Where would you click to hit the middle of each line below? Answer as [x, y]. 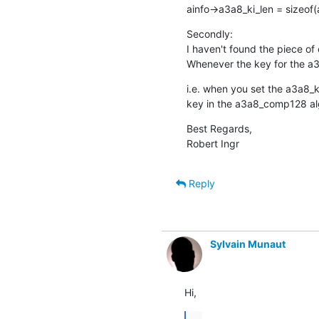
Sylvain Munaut [247, 244]
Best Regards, [219, 128]
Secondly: [209, 33]
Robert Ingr [213, 143]
